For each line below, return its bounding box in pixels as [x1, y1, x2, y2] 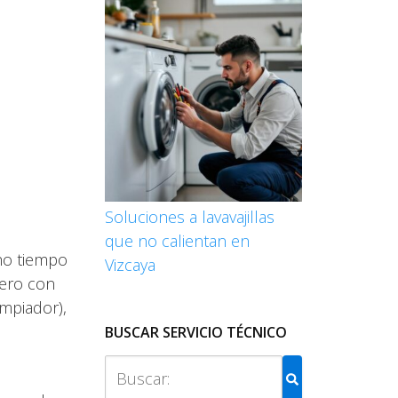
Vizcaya [105, 254, 155, 275]
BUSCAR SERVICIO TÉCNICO [105, 322, 287, 342]
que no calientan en [105, 230, 250, 251]
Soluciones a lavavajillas [105, 206, 275, 227]
